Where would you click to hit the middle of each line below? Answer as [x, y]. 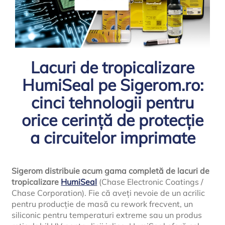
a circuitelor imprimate [113, 137]
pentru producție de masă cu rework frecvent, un [102, 204]
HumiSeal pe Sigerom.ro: [113, 85]
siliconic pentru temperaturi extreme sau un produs [107, 215]
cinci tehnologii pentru [113, 102]
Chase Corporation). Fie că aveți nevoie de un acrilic [108, 193]
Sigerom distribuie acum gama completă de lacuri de [111, 171]
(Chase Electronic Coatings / [150, 182]
